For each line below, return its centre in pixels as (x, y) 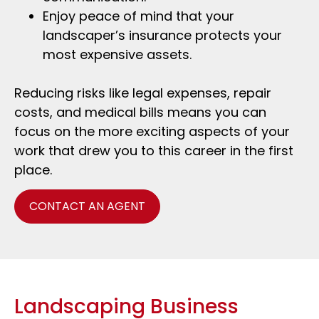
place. (33, 169)
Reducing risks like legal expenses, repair (143, 93)
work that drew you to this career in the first (154, 150)
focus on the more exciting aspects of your (152, 131)
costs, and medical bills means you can (140, 112)
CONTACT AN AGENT (87, 206)
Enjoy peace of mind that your (138, 16)
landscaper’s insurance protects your (162, 35)
